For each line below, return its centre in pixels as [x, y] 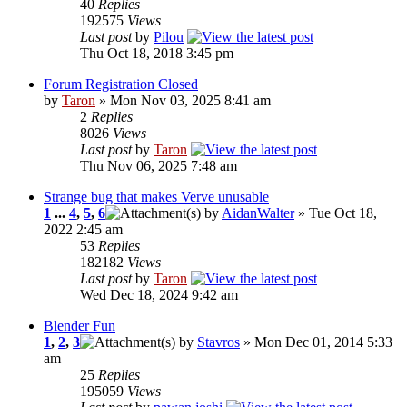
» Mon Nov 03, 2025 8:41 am [183, 101]
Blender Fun [79, 326]
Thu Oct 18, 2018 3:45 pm [157, 54]
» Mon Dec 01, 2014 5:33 [316, 342]
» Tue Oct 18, [336, 213]
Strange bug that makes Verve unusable [156, 197]
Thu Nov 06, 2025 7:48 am [159, 166]
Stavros [218, 342]
